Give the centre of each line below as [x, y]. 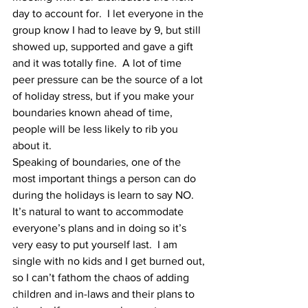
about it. [33, 145]
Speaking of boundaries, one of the [98, 162]
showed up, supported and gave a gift [104, 46]
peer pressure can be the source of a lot [109, 79]
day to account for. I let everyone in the [109, 13]
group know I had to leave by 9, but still [108, 30]
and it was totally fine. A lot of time [98, 63]
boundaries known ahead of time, [94, 112]
